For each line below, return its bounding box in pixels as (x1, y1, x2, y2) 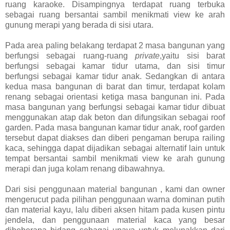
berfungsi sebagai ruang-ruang (5, 51, 136, 60)
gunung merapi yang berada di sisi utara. (5, 20, 154, 29)
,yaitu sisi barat (160, 51, 225, 60)
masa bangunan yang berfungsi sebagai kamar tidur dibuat (5, 102, 225, 111)
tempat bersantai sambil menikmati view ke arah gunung (5, 154, 225, 163)
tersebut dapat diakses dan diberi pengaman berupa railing (5, 133, 225, 142)
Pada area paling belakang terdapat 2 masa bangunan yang (5, 41, 225, 50)
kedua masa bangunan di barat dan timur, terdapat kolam (5, 82, 225, 91)
